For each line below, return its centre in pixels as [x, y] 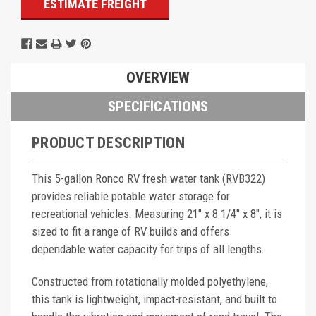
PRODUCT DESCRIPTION [108, 143]
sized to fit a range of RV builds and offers [130, 232]
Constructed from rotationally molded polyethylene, [150, 282]
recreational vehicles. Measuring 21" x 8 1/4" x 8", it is [157, 214]
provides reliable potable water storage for [131, 196]
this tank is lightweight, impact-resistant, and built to [154, 299]
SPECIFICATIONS [158, 107]
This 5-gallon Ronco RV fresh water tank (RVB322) [148, 179]
